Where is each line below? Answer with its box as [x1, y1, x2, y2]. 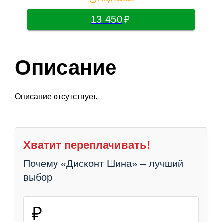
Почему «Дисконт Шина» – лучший [23, 158, 183, 169]
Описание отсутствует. [15, 92, 97, 101]
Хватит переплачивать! [23, 138, 150, 151]
